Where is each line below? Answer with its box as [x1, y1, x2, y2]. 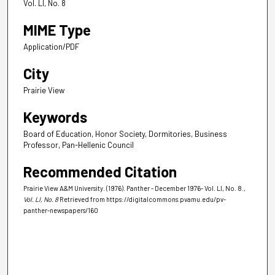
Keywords [23, 108, 87, 126]
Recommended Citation [23, 163, 177, 181]
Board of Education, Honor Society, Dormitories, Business [23, 129, 227, 139]
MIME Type [23, 21, 91, 39]
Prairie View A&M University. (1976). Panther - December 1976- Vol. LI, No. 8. [23, 184, 244, 193]
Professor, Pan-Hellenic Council [23, 140, 134, 150]
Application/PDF [23, 42, 79, 52]
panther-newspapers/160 [23, 206, 98, 215]
